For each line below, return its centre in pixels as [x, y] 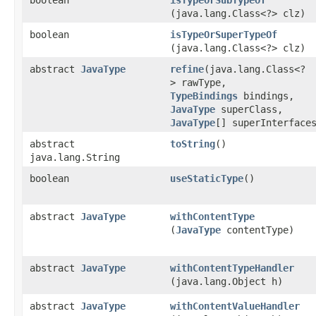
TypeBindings [204, 96]
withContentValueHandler [235, 306]
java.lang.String [75, 157]
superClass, [249, 109]
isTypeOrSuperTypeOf [224, 35]
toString [193, 144]
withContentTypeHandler [232, 268]
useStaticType [207, 178]
